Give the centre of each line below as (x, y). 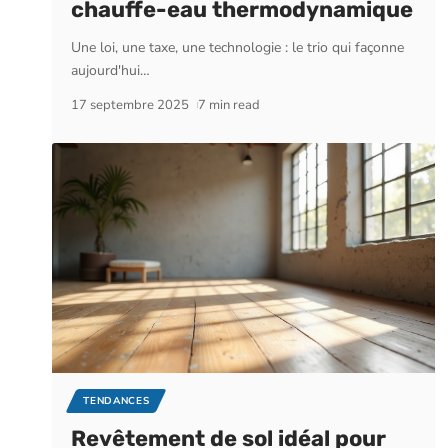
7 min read (228, 104)
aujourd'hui (106, 70)
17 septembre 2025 (130, 104)
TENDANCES (116, 400)
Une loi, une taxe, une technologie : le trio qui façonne (238, 47)
